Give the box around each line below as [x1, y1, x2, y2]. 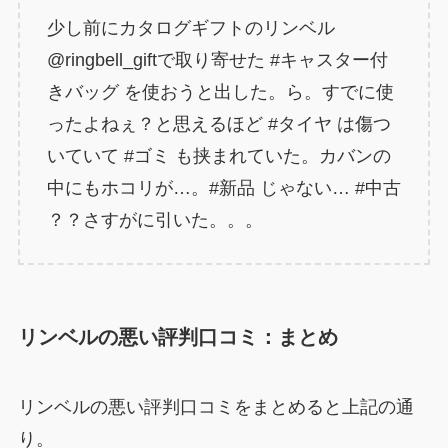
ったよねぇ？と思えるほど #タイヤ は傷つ [46, 114, 391, 135]
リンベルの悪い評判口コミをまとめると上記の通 [17, 396, 414, 417]
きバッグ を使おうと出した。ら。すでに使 [46, 82, 394, 103]
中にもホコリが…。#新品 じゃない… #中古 [46, 178, 401, 199]
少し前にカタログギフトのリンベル [46, 18, 335, 39]
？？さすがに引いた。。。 [46, 210, 263, 231]
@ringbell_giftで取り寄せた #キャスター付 [46, 50, 388, 71]
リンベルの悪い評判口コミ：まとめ [17, 326, 338, 349]
